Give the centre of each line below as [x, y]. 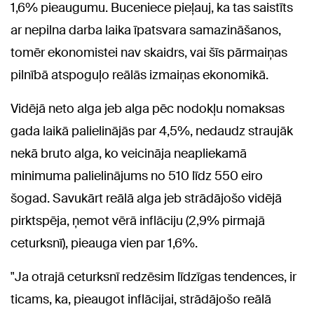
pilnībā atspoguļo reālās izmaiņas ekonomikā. [139, 75]
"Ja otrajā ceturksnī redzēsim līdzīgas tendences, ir [153, 277]
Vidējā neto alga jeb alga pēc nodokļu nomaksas [148, 108]
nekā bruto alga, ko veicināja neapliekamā [129, 153]
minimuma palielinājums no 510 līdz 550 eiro [137, 176]
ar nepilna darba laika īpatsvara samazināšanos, [146, 30]
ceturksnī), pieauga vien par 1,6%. [104, 243]
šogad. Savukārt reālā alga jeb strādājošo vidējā [146, 198]
